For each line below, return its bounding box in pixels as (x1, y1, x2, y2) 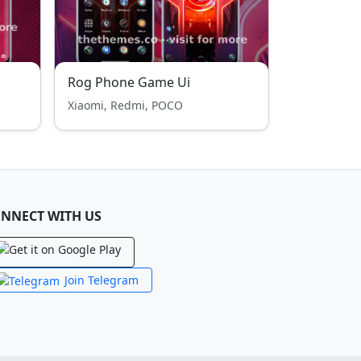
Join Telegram (64, 272, 139, 288)
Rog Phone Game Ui (68, 73, 190, 91)
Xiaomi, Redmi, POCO (68, 98, 183, 113)
